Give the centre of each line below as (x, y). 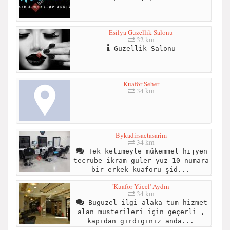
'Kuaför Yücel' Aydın (141, 187)
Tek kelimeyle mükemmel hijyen (146, 151)
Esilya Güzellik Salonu (141, 33)
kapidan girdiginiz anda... (140, 221)
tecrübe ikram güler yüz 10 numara (141, 161)
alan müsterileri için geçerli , (141, 212)
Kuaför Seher (141, 84)
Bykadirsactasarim (141, 135)
